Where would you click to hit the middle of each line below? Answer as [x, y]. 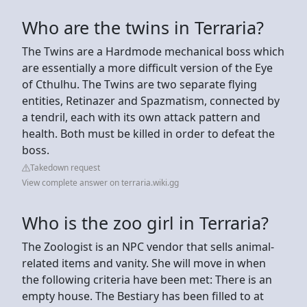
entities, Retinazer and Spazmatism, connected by [151, 100]
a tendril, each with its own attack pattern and [141, 117]
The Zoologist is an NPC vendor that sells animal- [148, 246]
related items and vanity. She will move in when [144, 263]
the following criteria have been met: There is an [147, 279]
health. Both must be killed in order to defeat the [148, 133]
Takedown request [65, 167]
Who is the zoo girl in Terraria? [145, 222]
